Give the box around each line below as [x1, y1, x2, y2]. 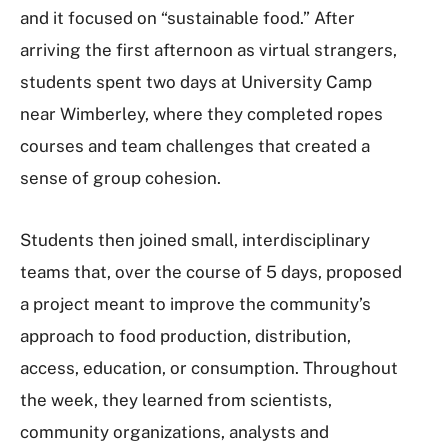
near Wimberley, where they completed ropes [20, 103, 383, 124]
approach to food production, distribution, [20, 325, 351, 346]
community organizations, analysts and [20, 421, 329, 442]
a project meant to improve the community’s [20, 293, 371, 314]
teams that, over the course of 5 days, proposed [20, 261, 402, 282]
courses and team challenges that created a [20, 135, 370, 156]
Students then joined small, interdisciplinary [20, 229, 370, 250]
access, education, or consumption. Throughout [20, 357, 398, 378]
